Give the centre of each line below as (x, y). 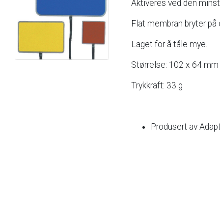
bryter (195, 24)
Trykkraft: (148, 85)
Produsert (169, 127)
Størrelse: (149, 65)
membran (165, 24)
